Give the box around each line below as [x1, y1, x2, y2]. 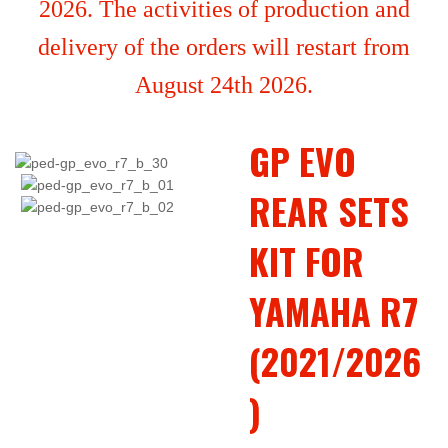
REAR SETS [249, 184, 410, 237]
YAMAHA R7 [249, 284, 419, 337]
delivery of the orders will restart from [38, 34, 410, 60]
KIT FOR [249, 234, 365, 287]
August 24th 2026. [135, 72, 313, 98]
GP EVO [249, 134, 357, 187]
